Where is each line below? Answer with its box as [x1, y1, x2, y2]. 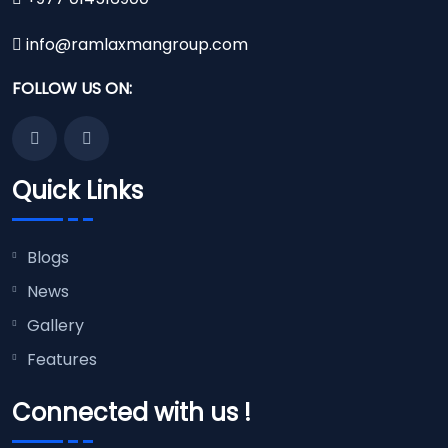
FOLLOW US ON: [12, 77, 132, 101]
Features [27, 347, 97, 371]
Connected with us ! [12, 396, 251, 430]
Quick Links [12, 173, 143, 207]
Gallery [27, 313, 84, 337]
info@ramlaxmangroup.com [22, 33, 248, 57]
